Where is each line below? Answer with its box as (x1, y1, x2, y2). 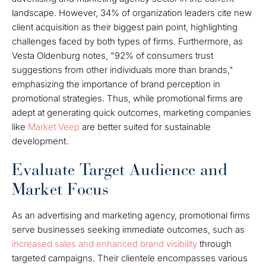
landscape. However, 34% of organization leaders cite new (12, 7, 252, 18)
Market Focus (12, 179, 109, 199)
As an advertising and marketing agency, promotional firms (12, 210, 250, 221)
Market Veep (28, 121, 80, 132)
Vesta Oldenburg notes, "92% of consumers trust (12, 50, 213, 61)
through (197, 238, 232, 249)
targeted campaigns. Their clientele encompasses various (12, 252, 248, 264)
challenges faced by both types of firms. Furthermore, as (12, 36, 243, 47)
